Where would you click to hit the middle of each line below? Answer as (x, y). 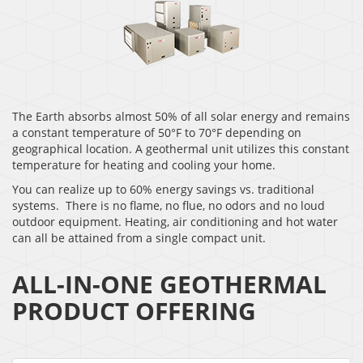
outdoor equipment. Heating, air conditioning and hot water (175, 221)
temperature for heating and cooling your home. (144, 164)
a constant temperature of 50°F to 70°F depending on (157, 132)
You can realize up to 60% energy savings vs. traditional (163, 189)
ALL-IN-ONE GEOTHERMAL (169, 284)
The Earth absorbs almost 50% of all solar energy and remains (181, 116)
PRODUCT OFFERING (134, 310)
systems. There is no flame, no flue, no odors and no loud (169, 205)
